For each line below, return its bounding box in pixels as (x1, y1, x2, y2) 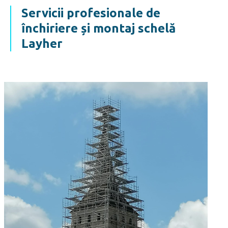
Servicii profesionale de (21, 6, 160, 20)
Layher (21, 37, 63, 51)
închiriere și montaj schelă (21, 21, 176, 36)
